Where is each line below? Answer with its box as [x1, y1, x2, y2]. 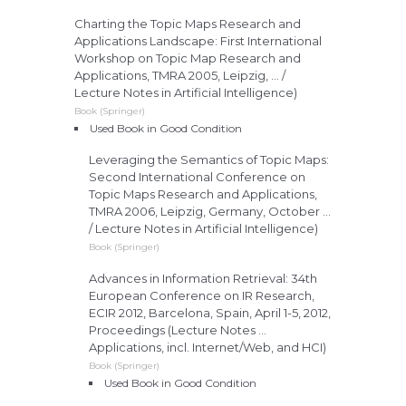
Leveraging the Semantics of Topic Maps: [89, 152, 329, 168]
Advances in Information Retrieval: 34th [89, 271, 317, 286]
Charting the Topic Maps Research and [74, 16, 301, 32]
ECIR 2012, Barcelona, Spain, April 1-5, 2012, [89, 305, 331, 321]
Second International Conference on [89, 169, 305, 185]
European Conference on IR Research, [89, 288, 314, 304]
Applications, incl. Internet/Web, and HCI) [89, 340, 326, 355]
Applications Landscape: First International [74, 34, 322, 49]
